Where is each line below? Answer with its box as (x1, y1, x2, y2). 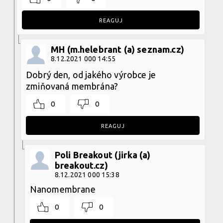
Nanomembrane (29, 184, 96, 194)
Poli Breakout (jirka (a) (54, 149, 151, 160)
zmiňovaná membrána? (26, 81, 118, 91)
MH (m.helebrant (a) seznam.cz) (51, 44, 184, 54)
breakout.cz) (54, 160, 108, 170)
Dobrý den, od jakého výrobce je (26, 69, 156, 80)
